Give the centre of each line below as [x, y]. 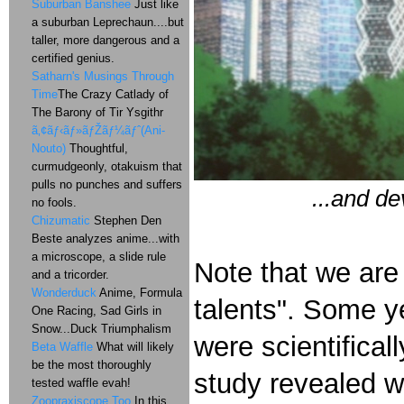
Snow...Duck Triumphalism [101, 329]
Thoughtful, [97, 148]
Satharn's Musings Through [103, 76]
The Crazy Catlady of [113, 94]
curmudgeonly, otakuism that [107, 166]
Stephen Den [126, 220]
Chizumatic [61, 220]
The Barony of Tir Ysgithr [97, 112]
